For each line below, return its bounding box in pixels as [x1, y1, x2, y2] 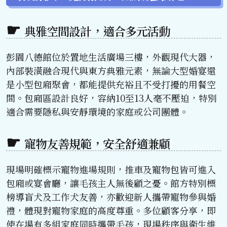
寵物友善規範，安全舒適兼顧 [24, 135, 170, 153]
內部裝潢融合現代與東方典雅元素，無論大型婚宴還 [6, 64, 216, 78]
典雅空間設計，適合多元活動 [24, 23, 170, 40]
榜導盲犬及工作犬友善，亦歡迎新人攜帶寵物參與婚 [6, 190, 216, 204]
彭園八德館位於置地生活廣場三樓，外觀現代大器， [6, 50, 216, 64]
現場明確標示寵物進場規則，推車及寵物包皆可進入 [6, 163, 216, 176]
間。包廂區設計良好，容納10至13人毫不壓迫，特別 [6, 91, 217, 105]
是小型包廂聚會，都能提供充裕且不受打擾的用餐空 [6, 78, 216, 91]
